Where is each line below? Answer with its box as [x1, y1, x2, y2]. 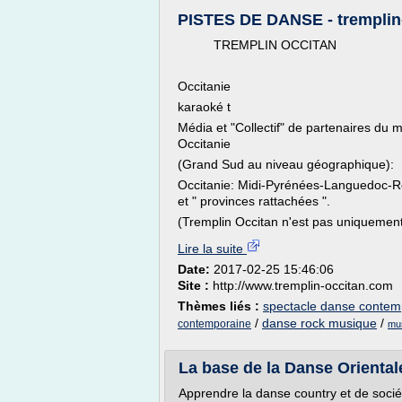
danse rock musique [262, 316, 377, 330]
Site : [178, 278, 213, 293]
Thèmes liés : [178, 299, 263, 313]
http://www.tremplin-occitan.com [213, 278, 393, 293]
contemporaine [178, 318, 251, 330]
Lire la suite [178, 241, 247, 256]
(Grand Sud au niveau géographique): [178, 157, 394, 171]
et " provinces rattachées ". [178, 194, 330, 208]
